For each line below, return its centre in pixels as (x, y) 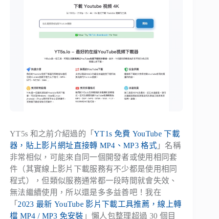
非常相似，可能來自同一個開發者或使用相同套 (94, 157)
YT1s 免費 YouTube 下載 (137, 133)
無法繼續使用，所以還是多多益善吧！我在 (86, 192)
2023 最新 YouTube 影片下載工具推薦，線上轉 (100, 204)
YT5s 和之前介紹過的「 (52, 133)
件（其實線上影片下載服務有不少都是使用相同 (94, 169)
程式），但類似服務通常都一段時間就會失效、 (94, 180)
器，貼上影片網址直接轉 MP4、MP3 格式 (84, 145)
